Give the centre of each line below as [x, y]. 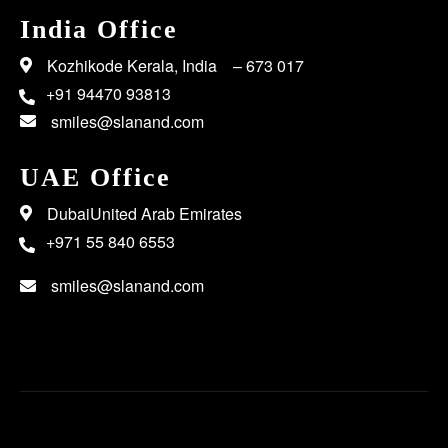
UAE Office [95, 177]
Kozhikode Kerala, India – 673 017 [175, 65]
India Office [99, 29]
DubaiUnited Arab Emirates [144, 213]
